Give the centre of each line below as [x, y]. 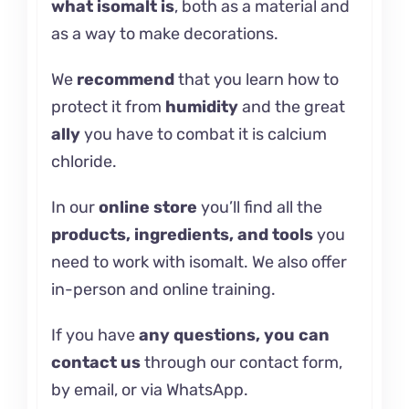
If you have [94, 335]
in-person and [106, 289]
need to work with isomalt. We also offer [199, 262]
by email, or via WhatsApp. [149, 389]
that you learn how [248, 79]
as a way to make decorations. [164, 33]
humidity [201, 106]
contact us [95, 362]
